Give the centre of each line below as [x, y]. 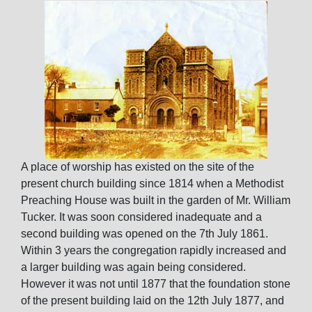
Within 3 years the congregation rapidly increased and [154, 250]
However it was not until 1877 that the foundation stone [156, 284]
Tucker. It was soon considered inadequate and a [141, 217]
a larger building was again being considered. [133, 267]
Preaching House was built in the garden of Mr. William [156, 200]
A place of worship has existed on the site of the [138, 167]
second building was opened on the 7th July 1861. [145, 234]
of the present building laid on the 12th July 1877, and [153, 301]
